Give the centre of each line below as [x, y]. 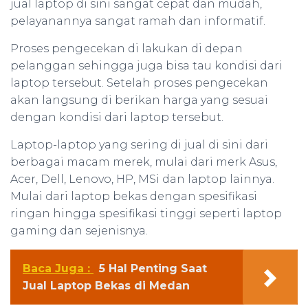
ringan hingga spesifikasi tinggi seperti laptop [146, 214]
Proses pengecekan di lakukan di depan [126, 49]
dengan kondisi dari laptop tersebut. [117, 118]
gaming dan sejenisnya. [79, 231]
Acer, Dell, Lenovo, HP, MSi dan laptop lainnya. [142, 179]
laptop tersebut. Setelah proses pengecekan [139, 83]
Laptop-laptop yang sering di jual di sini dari [139, 145]
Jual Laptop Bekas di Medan [106, 286]
